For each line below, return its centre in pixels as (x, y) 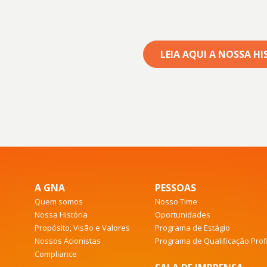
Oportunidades (183, 214)
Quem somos (58, 201)
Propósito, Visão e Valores (82, 227)
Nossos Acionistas (67, 240)
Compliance (55, 254)
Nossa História (61, 214)
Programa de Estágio (193, 227)
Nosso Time (176, 201)
